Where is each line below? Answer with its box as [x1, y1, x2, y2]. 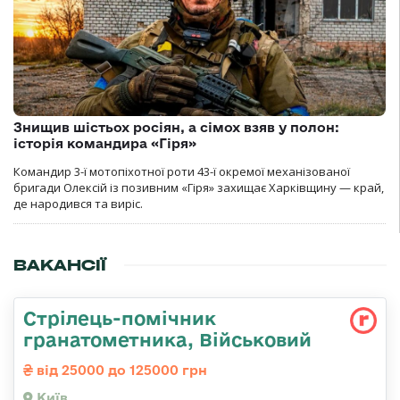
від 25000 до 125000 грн [33, 362, 207, 379]
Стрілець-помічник [23, 307, 216, 329]
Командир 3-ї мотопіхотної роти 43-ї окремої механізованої [13, 163, 350, 180]
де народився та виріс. [13, 196, 143, 212]
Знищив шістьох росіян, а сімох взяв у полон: [13, 120, 339, 136]
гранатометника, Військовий [23, 329, 312, 351]
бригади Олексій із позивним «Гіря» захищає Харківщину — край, [13, 179, 384, 196]
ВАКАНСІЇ [13, 255, 106, 276]
